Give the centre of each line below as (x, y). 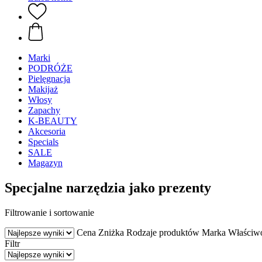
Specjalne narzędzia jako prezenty (108, 187)
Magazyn (45, 163)
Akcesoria (47, 131)
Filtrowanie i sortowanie (49, 212)
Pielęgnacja (49, 79)
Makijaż (43, 89)
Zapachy (44, 110)
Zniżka (111, 232)
